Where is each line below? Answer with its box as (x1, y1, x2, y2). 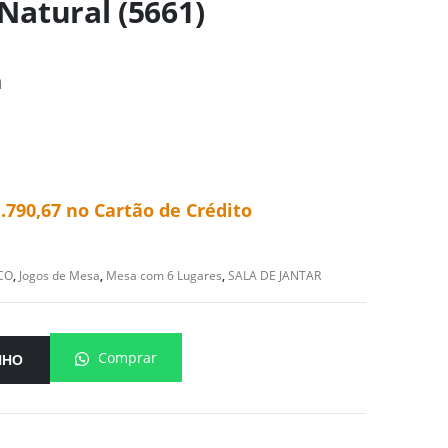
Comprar (94, 348, 158, 368)
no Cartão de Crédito (61, 197, 252, 222)
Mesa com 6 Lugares (106, 266, 222, 284)
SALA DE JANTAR (228, 266, 321, 284)
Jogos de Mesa (19, 266, 100, 284)
